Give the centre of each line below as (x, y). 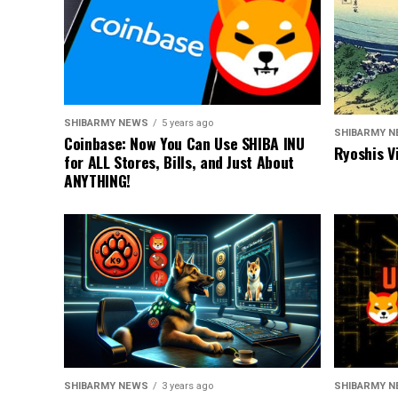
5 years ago (187, 123)
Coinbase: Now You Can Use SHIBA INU (184, 143)
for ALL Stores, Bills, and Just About (179, 162)
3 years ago (187, 386)
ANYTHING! (97, 181)
